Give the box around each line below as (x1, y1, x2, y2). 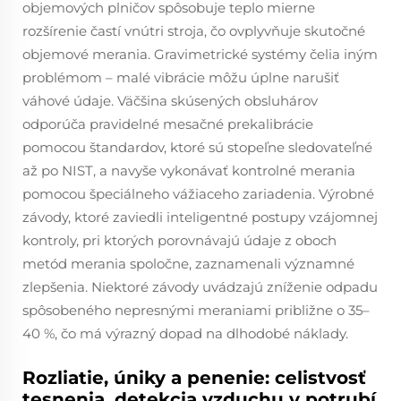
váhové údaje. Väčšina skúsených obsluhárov (22, 92, 318, 109)
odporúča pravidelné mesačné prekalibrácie (22, 115, 313, 132)
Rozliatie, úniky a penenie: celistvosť (22, 367, 366, 388)
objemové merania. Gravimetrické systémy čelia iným (22, 46, 378, 63)
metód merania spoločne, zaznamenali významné (22, 255, 354, 272)
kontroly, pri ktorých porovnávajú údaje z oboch (22, 232, 337, 249)
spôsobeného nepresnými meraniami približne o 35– (22, 302, 370, 319)
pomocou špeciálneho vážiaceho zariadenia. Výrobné (22, 185, 374, 202)
